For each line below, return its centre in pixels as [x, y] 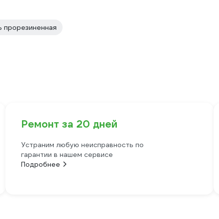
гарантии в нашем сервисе [67, 154]
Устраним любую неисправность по [82, 145]
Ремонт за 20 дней [69, 124]
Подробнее [40, 164]
